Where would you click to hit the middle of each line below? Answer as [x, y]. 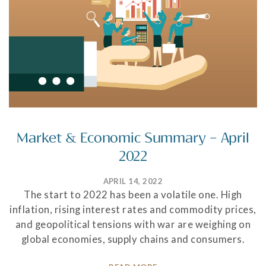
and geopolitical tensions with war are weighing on [133, 225]
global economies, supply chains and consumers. [133, 240]
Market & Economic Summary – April [133, 138]
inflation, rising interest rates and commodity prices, [133, 210]
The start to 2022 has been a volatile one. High [133, 195]
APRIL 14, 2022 [133, 181]
